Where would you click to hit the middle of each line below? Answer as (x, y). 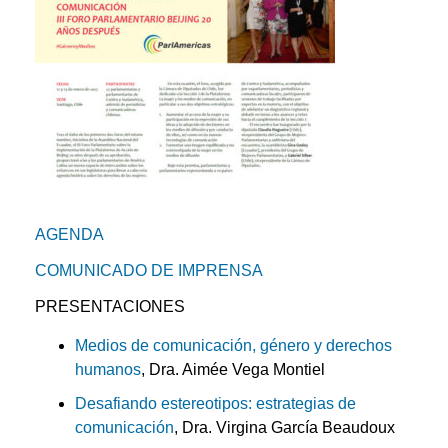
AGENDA (69, 235)
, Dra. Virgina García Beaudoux (284, 427)
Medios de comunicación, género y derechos (233, 345)
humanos (108, 369)
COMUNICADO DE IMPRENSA (149, 271)
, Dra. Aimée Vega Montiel (233, 369)
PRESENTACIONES (110, 307)
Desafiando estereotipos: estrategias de (215, 403)
